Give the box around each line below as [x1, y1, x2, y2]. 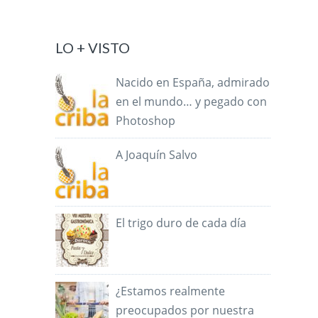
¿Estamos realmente [116, 283, 226, 300]
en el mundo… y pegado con [116, 94, 268, 110]
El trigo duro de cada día [116, 215, 247, 231]
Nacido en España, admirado [116, 75, 270, 91]
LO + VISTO [55, 39, 131, 57]
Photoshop [116, 113, 176, 129]
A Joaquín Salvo [116, 147, 198, 163]
